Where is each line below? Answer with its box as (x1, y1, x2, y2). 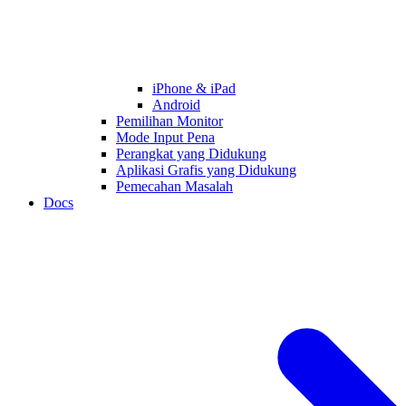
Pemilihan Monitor (116, 113, 223, 129)
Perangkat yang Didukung (116, 146, 266, 161)
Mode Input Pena (116, 130, 215, 145)
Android (152, 97, 200, 112)
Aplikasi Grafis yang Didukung (116, 162, 296, 178)
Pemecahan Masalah (116, 179, 233, 194)
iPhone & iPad (152, 81, 236, 96)
